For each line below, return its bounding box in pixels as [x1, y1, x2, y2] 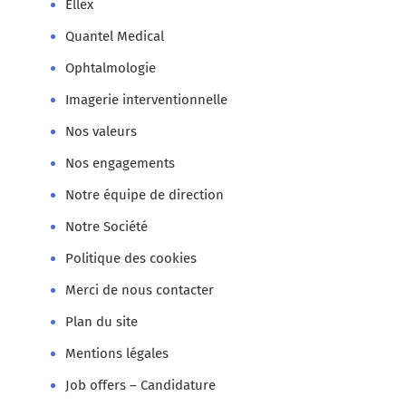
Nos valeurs [65, 123, 138, 140]
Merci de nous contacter [65, 282, 215, 299]
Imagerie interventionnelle [65, 92, 228, 109]
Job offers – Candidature [65, 377, 217, 394]
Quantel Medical [65, 28, 165, 45]
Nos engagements [65, 155, 176, 172]
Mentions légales [65, 345, 169, 362]
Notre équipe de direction [65, 187, 225, 204]
